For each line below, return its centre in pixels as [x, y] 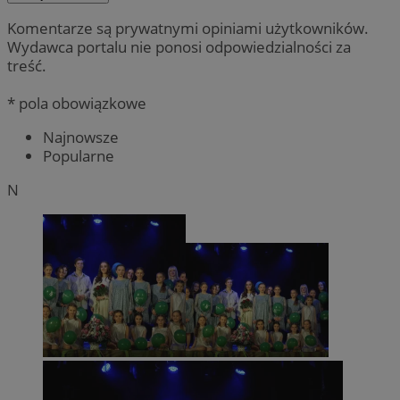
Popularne [79, 155]
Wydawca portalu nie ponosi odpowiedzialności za [179, 46]
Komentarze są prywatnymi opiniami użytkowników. [188, 28]
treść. [27, 65]
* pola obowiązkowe [77, 103]
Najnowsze [81, 137]
